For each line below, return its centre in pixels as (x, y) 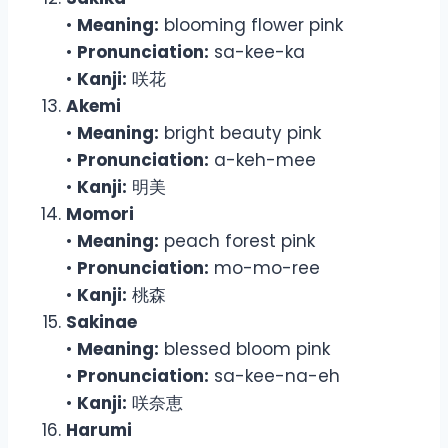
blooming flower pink (251, 24)
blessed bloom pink (244, 348)
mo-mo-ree (264, 267)
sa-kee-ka (257, 51)
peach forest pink (237, 240)
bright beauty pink (240, 132)
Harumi (99, 429)
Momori (100, 213)
